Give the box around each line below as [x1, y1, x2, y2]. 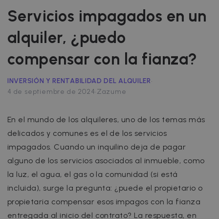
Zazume [96, 88, 127, 96]
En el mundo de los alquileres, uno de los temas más [7, 114, 205, 124]
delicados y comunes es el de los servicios [7, 128, 167, 138]
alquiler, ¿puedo [7, 28, 126, 47]
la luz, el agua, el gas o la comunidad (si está [7, 169, 178, 179]
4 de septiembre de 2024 [7, 88, 95, 96]
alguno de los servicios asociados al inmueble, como [7, 155, 205, 165]
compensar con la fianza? [7, 49, 197, 68]
